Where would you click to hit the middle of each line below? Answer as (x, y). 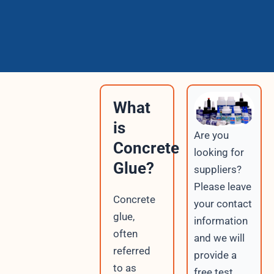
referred (131, 251)
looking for (219, 153)
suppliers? (218, 170)
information (221, 221)
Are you (212, 135)
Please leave (223, 187)
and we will (220, 238)
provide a (216, 255)
